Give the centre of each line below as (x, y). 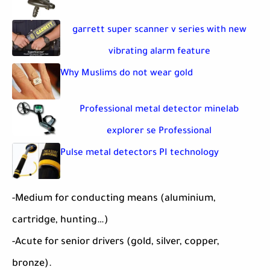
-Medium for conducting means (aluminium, (114, 199)
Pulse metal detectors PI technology (140, 154)
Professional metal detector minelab (159, 110)
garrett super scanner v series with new (159, 31)
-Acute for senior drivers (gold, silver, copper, (116, 243)
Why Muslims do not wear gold (127, 74)
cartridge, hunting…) (60, 221)
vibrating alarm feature (159, 52)
